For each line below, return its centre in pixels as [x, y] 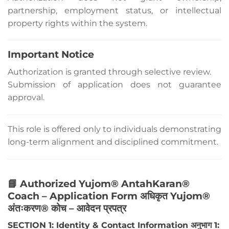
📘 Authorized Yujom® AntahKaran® [99, 183]
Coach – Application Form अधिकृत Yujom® [109, 196]
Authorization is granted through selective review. [109, 72]
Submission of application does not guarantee [114, 85]
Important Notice [51, 54]
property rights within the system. [77, 23]
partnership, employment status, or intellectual [114, 10]
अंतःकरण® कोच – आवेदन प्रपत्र [67, 208]
